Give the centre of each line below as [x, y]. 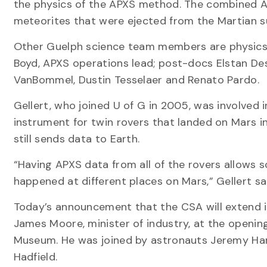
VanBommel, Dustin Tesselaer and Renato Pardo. [136, 80]
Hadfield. [35, 257]
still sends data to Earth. [77, 139]
